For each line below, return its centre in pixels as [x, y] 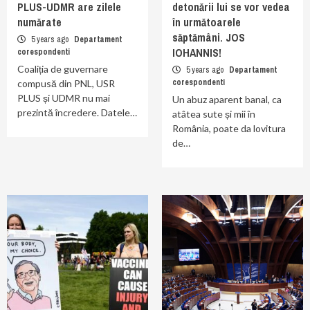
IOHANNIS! [197, 53]
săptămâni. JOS [209, 37]
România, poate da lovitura [229, 128]
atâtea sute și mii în [214, 114]
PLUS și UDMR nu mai [64, 98]
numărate [39, 22]
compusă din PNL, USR [66, 83]
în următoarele [207, 22]
